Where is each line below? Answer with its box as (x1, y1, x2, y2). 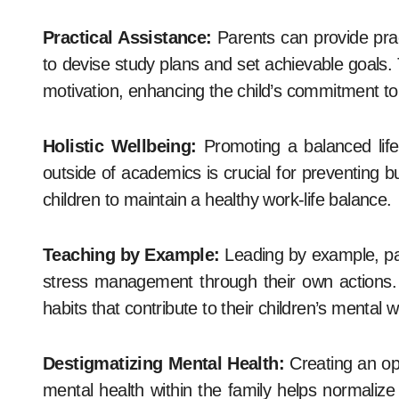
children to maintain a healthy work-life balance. (43, 190, 392, 209)
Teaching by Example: (43, 245, 220, 265)
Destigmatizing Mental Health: (43, 354, 285, 373)
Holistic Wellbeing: (43, 136, 197, 156)
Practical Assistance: (43, 28, 212, 47)
